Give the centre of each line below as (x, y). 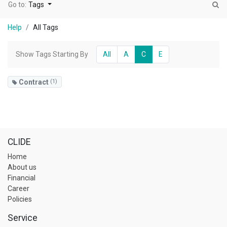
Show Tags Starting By (52, 54)
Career (18, 188)
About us (22, 167)
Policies (20, 199)
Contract (34, 82)
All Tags (46, 27)
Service (23, 218)
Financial (22, 178)
